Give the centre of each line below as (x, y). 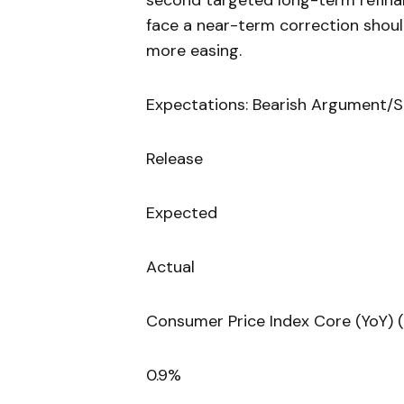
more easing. (194, 51)
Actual (170, 267)
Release (174, 159)
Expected (182, 213)
